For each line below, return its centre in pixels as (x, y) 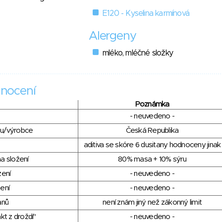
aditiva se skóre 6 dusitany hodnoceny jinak (152, 145)
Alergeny (112, 36)
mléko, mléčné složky (138, 53)
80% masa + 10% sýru (152, 160)
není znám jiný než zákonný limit (152, 203)
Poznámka (152, 105)
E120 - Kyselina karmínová (146, 14)
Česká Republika (152, 131)
